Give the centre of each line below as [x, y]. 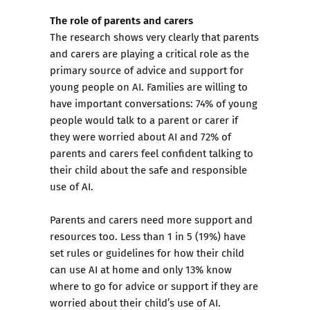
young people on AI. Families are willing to [149, 86]
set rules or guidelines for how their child [147, 253]
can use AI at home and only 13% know [141, 269]
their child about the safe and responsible [148, 170]
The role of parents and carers [121, 20]
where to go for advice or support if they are [154, 286]
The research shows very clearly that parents [154, 37]
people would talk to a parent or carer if [144, 120]
